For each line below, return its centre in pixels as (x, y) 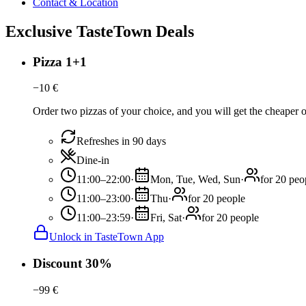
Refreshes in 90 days (121, 141)
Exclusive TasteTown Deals (100, 31)
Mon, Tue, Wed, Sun (195, 180)
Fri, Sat (166, 218)
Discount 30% (72, 264)
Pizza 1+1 (60, 61)
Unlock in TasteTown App (107, 237)
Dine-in (93, 161)
